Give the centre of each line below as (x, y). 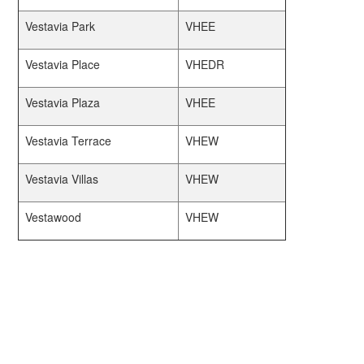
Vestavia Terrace (69, 141)
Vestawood (54, 217)
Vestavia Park (61, 26)
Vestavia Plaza (63, 102)
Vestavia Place (63, 64)
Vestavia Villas (62, 179)
